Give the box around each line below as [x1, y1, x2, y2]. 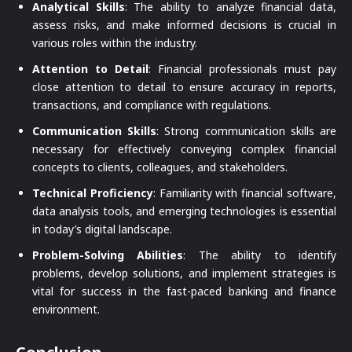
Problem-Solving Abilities [32, 247, 184, 263]
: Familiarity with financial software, [152, 185, 337, 201]
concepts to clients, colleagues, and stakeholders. [32, 159, 288, 175]
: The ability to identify [183, 247, 337, 263]
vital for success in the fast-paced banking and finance [32, 284, 336, 299]
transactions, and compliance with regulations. [32, 97, 271, 113]
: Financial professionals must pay [148, 61, 336, 77]
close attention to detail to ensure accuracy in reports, [32, 79, 336, 95]
